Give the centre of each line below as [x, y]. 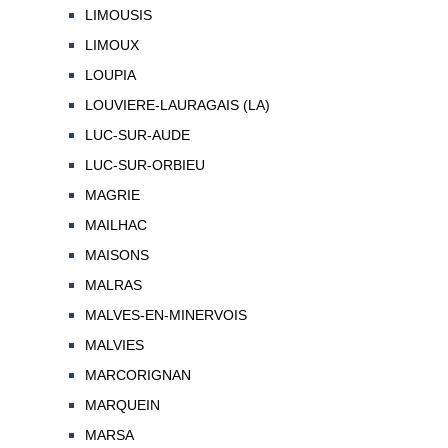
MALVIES [114, 345]
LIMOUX [111, 45]
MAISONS [116, 255]
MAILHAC [115, 225]
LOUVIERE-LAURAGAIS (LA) [177, 105]
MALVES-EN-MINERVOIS [165, 315]
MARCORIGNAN [137, 375]
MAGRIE [112, 195]
